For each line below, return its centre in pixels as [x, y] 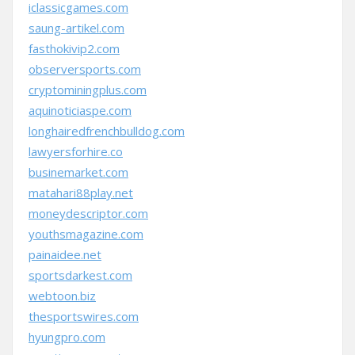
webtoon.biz [62, 296]
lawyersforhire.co [76, 151]
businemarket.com [78, 172]
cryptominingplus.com [88, 90]
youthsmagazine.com [86, 234]
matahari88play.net [81, 193]
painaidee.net [65, 254]
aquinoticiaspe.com [80, 110]
